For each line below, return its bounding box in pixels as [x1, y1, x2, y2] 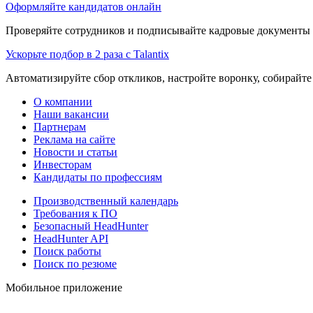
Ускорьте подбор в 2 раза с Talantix [6, 48, 169, 60]
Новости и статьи [34, 145, 117, 158]
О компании [34, 95, 92, 108]
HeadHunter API [34, 232, 108, 245]
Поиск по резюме [34, 257, 117, 270]
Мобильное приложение [6, 281, 122, 293]
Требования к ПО [34, 207, 117, 219]
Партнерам [34, 120, 86, 133]
